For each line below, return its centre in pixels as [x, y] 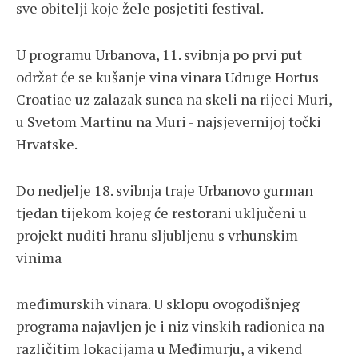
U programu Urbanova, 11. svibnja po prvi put [159, 55]
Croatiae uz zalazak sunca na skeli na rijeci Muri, [174, 99]
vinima [39, 258]
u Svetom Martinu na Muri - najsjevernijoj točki [169, 122]
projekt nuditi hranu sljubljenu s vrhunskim [157, 235]
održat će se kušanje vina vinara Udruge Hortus [167, 77]
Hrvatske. [47, 144]
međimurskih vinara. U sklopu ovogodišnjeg [158, 304]
